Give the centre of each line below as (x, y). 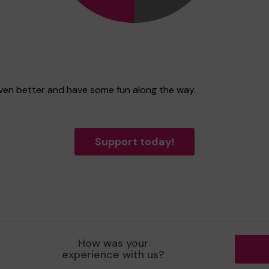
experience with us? (113, 255)
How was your (113, 243)
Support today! (134, 142)
